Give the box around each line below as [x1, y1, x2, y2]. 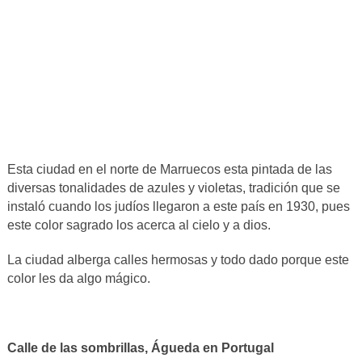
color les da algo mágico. [6, 271, 150, 285]
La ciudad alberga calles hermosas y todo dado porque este [6, 252, 349, 267]
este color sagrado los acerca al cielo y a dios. [6, 217, 271, 232]
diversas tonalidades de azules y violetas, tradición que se [6, 180, 340, 195]
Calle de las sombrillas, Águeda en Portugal [6, 340, 274, 355]
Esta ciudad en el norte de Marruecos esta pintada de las [6, 162, 332, 176]
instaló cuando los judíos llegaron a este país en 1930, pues [6, 199, 350, 213]
